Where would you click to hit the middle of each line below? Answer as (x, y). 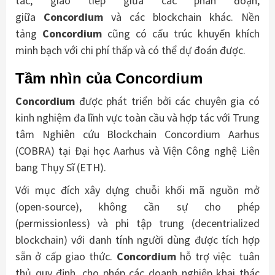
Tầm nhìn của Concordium (109, 79)
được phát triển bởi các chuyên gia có (167, 101)
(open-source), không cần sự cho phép (137, 207)
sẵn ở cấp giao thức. (66, 257)
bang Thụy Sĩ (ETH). (61, 168)
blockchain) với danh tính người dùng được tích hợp (137, 240)
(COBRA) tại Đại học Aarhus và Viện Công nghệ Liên (137, 151)
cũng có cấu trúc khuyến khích (181, 34)
